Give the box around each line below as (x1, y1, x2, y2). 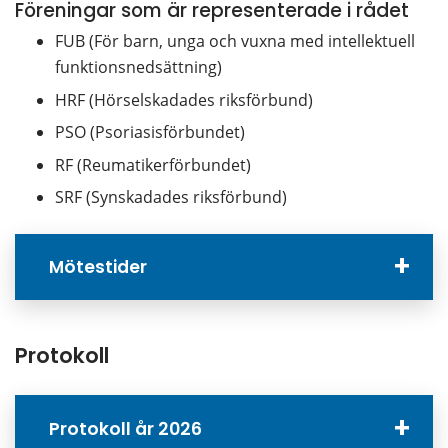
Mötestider (49, 255, 148, 280)
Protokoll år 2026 (49, 416, 203, 441)
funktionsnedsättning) (55, 56, 222, 79)
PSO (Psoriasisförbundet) (55, 121, 245, 144)
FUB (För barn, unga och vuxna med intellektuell (55, 30, 415, 53)
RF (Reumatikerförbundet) (55, 153, 251, 176)
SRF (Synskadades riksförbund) (55, 185, 287, 208)
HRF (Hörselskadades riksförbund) (55, 88, 313, 111)
